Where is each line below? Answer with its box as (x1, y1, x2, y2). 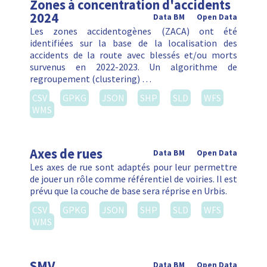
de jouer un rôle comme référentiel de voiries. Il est (30, 173, 237, 185)
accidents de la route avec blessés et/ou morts (30, 49, 237, 61)
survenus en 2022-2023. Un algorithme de (30, 61, 237, 73)
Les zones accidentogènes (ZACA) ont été (30, 25, 237, 38)
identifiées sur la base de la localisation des (30, 37, 237, 49)
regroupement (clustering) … (30, 73, 151, 85)
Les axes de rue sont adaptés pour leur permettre (30, 161, 237, 173)
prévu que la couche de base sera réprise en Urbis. (30, 185, 227, 197)
